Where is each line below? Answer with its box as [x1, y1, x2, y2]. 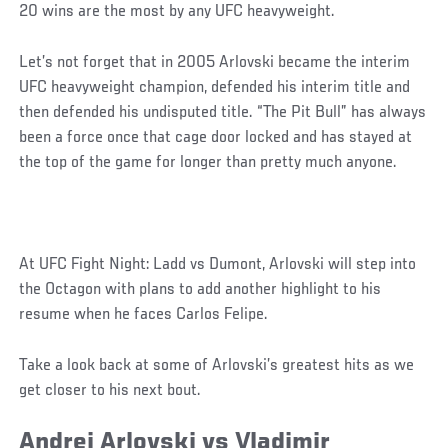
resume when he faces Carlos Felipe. [19, 305, 269, 324]
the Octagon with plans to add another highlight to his [19, 280, 382, 299]
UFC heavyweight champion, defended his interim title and [19, 78, 411, 97]
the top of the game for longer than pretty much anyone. [19, 153, 398, 172]
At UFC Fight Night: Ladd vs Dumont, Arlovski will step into [19, 255, 417, 274]
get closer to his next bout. [19, 381, 202, 400]
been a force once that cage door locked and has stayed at [19, 128, 413, 147]
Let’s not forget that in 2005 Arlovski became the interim [19, 53, 411, 72]
